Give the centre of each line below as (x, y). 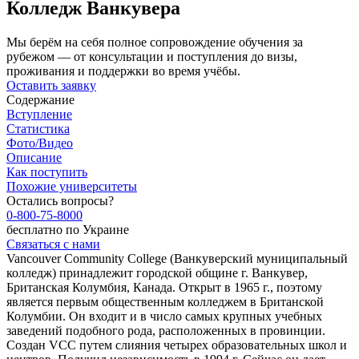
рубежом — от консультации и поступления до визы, (152, 56)
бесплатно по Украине (68, 229)
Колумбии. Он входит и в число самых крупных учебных (164, 316)
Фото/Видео (40, 143)
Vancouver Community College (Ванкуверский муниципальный (177, 258)
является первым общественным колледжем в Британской (165, 301)
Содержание (40, 99)
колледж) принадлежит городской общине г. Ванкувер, (157, 272)
